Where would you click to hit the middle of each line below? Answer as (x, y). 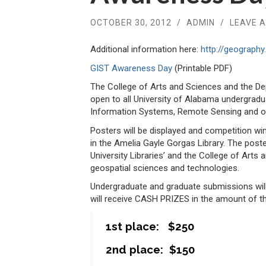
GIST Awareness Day (131, 68)
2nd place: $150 (150, 249)
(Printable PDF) (202, 68)
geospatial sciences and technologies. (165, 168)
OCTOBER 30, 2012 (131, 22)
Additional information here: (145, 50)
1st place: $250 (150, 227)
